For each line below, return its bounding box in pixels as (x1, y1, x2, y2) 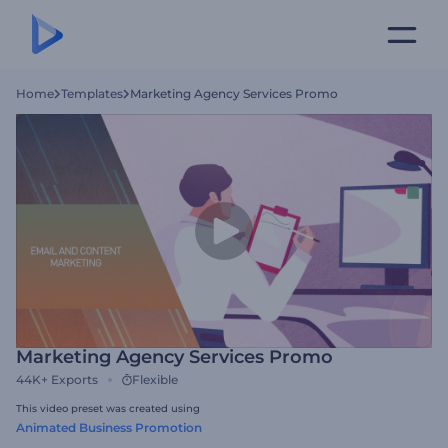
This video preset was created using (16, 402, 200, 415)
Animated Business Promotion (16, 420, 202, 435)
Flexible (132, 372, 178, 387)
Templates (61, 86, 123, 101)
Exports (51, 372, 98, 387)
